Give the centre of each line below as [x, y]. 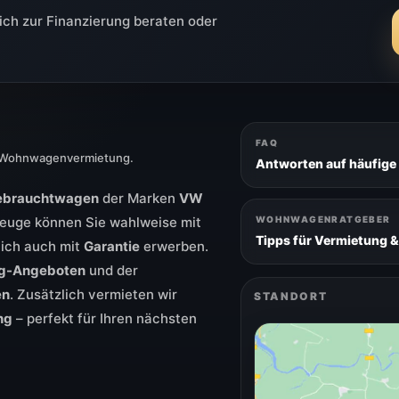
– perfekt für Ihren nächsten [105, 319]
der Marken [139, 199]
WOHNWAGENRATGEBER [323, 220]
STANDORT [290, 297]
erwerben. [174, 247]
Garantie [112, 247]
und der [112, 271]
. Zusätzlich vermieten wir [94, 295]
